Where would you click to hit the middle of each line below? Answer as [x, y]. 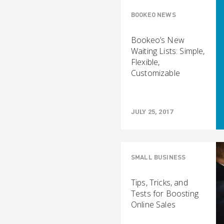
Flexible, [145, 62]
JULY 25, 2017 [152, 112]
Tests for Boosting [165, 193]
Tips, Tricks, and [159, 182]
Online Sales [153, 204]
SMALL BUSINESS [158, 157]
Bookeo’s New [158, 40]
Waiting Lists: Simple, [168, 51]
